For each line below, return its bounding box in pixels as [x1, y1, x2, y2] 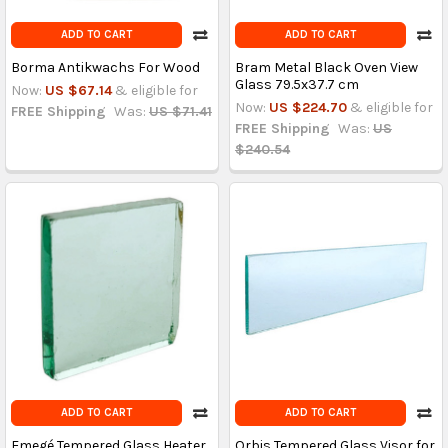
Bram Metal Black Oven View [234, 58, 418, 76]
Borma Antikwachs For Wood [10, 58, 200, 76]
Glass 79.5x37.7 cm [234, 75, 359, 93]
